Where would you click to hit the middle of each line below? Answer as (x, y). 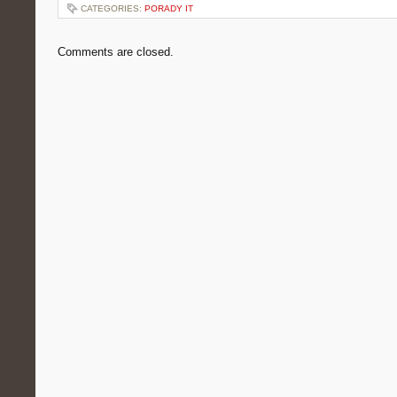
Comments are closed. (116, 52)
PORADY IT (169, 8)
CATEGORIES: (113, 8)
